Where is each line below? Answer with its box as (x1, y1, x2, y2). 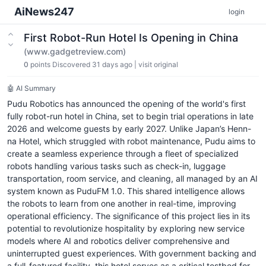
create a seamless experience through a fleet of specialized (7, 148, 239, 159)
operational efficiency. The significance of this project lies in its (7, 211, 250, 221)
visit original (138, 60, 178, 69)
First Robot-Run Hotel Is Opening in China (24, 31, 238, 44)
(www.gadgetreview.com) (24, 46, 126, 56)
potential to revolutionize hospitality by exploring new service (7, 223, 245, 233)
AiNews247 (14, 5, 74, 18)
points (28, 60, 52, 69)
